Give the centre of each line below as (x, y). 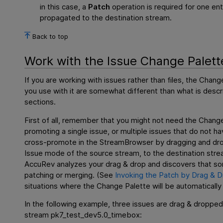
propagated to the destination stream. (106, 17)
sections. (40, 102)
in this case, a (64, 6)
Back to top (51, 36)
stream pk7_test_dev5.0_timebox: (83, 215)
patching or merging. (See (70, 175)
